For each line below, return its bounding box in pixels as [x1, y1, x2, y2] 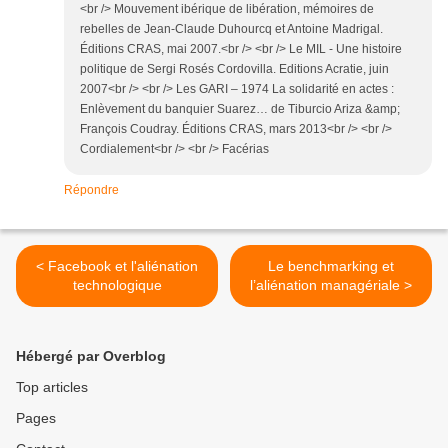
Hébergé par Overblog [16, 348, 166, 365]
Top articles [16, 379, 88, 396]
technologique [72, 277, 162, 294]
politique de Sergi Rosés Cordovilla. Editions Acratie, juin [80, 62, 389, 77]
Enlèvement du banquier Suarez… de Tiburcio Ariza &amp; [80, 102, 400, 117]
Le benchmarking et [268, 258, 394, 275]
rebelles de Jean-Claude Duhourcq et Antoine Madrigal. [80, 22, 383, 37]
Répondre [64, 183, 119, 198]
